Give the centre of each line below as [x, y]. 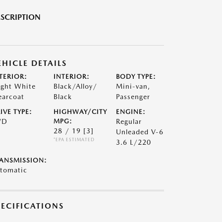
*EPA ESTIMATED [74, 139]
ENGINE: [131, 112]
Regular [129, 121]
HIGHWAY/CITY [80, 112]
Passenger [133, 97]
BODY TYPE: [136, 77]
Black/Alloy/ [75, 86]
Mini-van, [133, 86]
